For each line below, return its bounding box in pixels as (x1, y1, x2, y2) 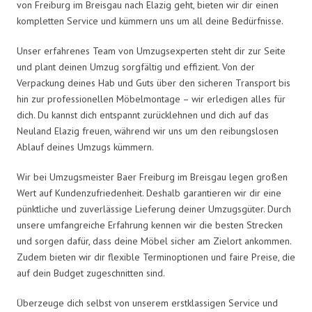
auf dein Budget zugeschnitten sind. (17, 266, 165, 279)
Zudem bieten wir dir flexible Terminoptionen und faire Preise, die (17, 250, 295, 263)
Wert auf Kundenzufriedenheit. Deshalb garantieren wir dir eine (17, 186, 281, 199)
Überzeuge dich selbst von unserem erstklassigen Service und (17, 296, 278, 309)
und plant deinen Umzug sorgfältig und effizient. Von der (17, 60, 255, 73)
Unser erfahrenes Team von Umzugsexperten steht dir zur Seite (17, 44, 286, 57)
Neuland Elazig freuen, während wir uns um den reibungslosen (17, 124, 279, 137)
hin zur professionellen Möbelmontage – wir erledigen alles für (17, 92, 286, 105)
